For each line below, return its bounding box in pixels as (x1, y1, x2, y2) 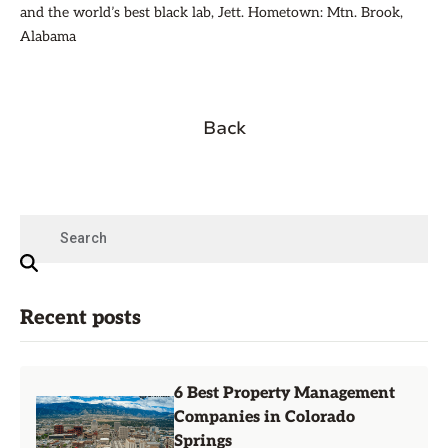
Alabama (20, 28, 76, 45)
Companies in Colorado (174, 408, 355, 427)
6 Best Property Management (174, 384, 395, 403)
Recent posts (20, 306, 141, 330)
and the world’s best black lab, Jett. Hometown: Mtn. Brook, (20, 4, 403, 21)
